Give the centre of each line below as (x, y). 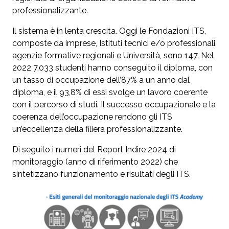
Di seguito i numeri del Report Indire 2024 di (94, 150)
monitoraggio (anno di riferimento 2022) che (95, 162)
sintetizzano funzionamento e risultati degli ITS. (101, 174)
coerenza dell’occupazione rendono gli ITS (92, 117)
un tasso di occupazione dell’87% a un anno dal (101, 80)
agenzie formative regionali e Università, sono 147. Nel (113, 56)
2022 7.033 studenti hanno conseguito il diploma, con (112, 68)
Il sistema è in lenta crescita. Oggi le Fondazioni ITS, (109, 31)
